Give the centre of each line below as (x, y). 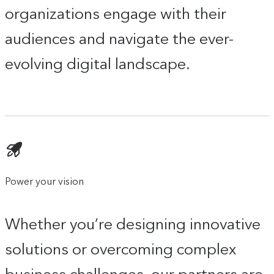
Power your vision (44, 181)
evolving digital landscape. (98, 63)
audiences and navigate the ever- (119, 38)
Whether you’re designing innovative (133, 224)
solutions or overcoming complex (120, 249)
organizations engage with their (116, 13)
